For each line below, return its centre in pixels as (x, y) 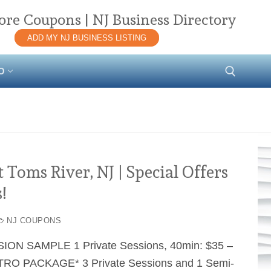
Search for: (98, 123)
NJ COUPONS (33, 221)
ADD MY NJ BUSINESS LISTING (87, 38)
